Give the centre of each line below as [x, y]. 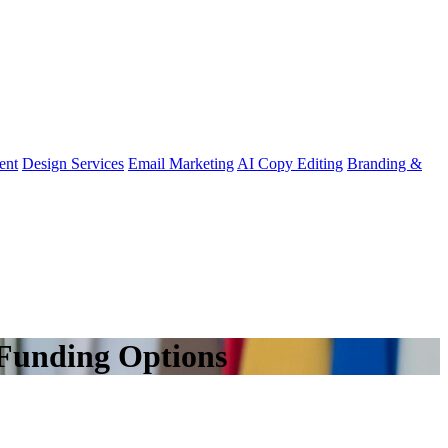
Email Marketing [181, 163]
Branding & [384, 163]
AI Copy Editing [290, 163]
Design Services [73, 163]
